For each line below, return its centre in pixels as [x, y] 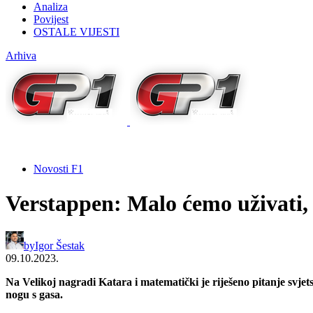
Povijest [51, 20]
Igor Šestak [60, 246]
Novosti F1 [58, 169]
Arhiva [21, 56]
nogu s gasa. [34, 295]
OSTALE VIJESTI [77, 32]
